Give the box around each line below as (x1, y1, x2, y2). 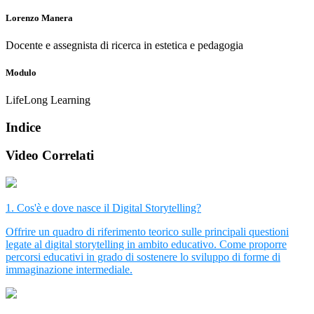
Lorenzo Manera (6, 12, 73, 23)
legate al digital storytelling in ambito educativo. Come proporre (6, 238, 287, 251)
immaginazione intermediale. (6, 264, 132, 276)
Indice (6, 119, 41, 135)
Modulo (6, 67, 36, 78)
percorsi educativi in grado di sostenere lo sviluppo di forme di (6, 251, 280, 264)
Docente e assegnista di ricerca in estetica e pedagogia (6, 39, 243, 51)
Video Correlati (6, 148, 94, 163)
